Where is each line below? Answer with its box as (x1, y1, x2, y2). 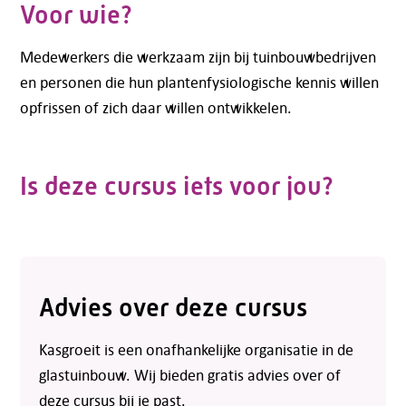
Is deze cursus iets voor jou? (19, 170, 333, 201)
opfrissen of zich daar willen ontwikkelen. (19, 97, 295, 117)
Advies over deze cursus (39, 293, 308, 324)
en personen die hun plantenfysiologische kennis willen (19, 72, 379, 92)
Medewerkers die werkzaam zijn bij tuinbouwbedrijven (19, 46, 376, 66)
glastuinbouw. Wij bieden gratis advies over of (39, 365, 342, 385)
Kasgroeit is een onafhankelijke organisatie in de (39, 340, 354, 360)
